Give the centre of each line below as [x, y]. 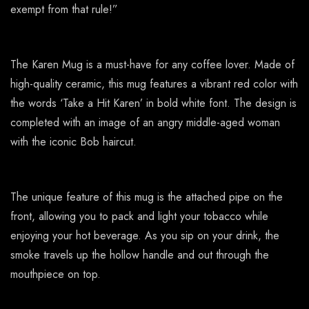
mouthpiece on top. [56, 275]
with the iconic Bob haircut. [73, 142]
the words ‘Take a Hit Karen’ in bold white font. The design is [153, 103]
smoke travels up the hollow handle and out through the [140, 255]
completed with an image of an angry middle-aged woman [145, 123]
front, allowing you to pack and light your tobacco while [139, 217]
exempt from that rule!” [64, 10]
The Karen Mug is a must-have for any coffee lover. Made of [152, 65]
